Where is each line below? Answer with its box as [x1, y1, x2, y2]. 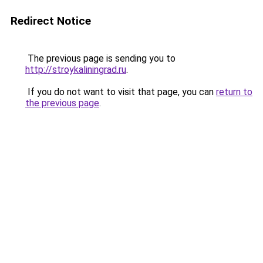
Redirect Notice [11, 14, 91, 28]
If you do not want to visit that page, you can [25, 86, 216, 97]
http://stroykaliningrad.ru [25, 64, 126, 75]
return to [216, 86, 252, 97]
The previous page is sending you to [25, 53, 176, 64]
